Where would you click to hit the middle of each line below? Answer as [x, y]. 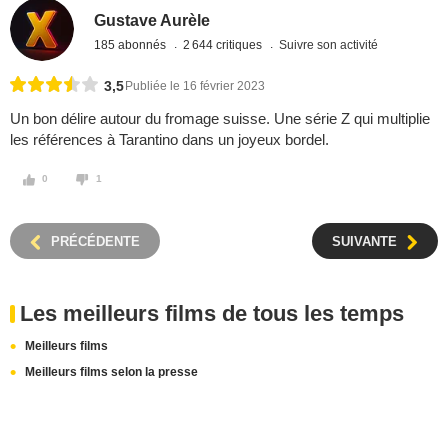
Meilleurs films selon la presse [111, 372]
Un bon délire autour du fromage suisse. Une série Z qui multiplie [220, 119]
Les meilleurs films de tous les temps [212, 314]
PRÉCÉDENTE [95, 242]
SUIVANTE [364, 242]
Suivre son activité [329, 44]
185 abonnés [132, 44]
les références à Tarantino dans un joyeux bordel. [169, 140]
